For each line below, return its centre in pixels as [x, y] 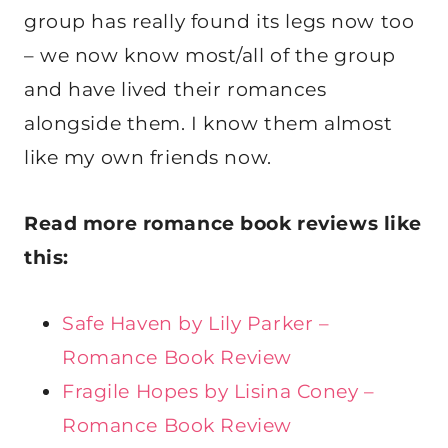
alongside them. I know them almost [208, 123]
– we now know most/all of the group [210, 55]
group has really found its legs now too [219, 21]
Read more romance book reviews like [223, 223]
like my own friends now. [148, 157]
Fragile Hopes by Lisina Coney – [218, 391]
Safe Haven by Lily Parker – [196, 323]
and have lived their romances [175, 89]
